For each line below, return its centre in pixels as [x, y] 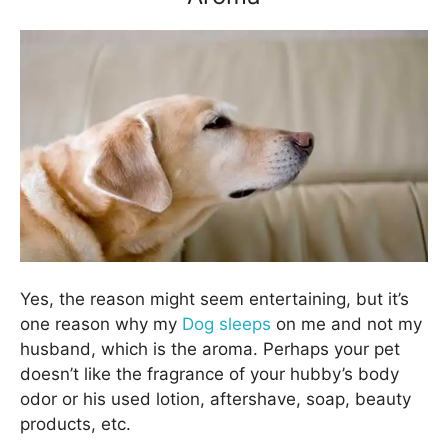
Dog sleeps [229, 324]
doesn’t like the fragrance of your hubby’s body [209, 374]
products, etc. [75, 424]
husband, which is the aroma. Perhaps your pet [210, 349]
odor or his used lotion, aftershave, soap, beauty [215, 399]
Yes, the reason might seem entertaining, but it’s [214, 299]
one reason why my [101, 324]
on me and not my [349, 324]
